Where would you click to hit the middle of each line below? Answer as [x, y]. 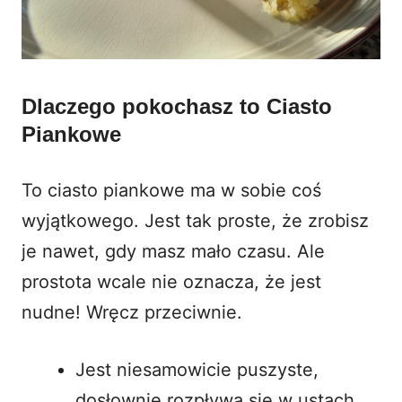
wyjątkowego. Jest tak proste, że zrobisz [195, 220]
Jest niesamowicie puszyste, [197, 369]
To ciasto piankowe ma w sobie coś [171, 190]
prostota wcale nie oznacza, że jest [171, 281]
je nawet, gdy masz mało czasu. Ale [173, 251]
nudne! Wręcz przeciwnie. [132, 312]
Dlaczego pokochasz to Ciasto [177, 106]
